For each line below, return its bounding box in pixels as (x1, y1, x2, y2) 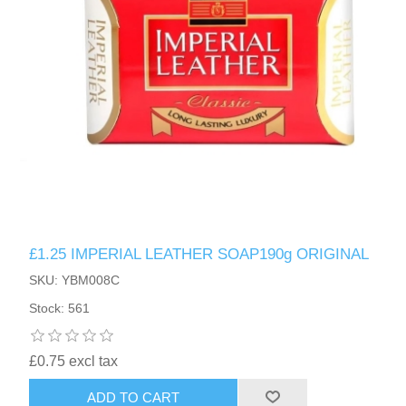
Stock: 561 (29, 301, 91, 316)
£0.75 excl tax (29, 353, 119, 370)
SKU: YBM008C (29, 273, 121, 288)
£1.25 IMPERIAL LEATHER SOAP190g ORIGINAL (29, 246, 370, 264)
